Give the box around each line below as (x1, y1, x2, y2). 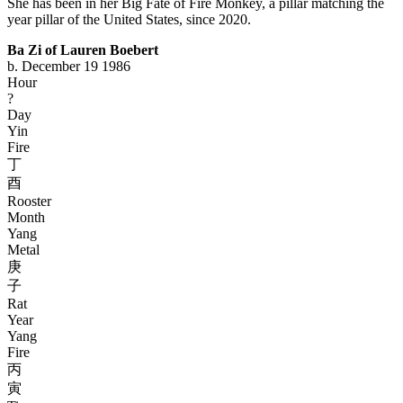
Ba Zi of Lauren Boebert (7, 42, 158, 58)
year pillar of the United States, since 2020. (7, 12, 251, 27)
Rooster (7, 193, 51, 209)
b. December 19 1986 (7, 58, 130, 74)
